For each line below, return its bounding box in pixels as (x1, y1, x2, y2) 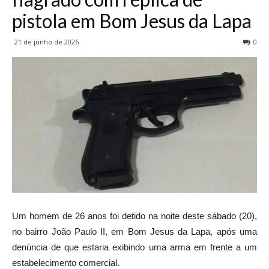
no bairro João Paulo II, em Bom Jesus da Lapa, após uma (12, 226, 257, 237)
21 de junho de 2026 (14, 37, 79, 47)
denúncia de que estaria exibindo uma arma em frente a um (12, 241, 257, 252)
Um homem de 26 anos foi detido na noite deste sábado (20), (12, 210, 257, 221)
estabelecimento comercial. (12, 257, 119, 268)
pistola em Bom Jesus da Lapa (12, 9, 252, 33)
